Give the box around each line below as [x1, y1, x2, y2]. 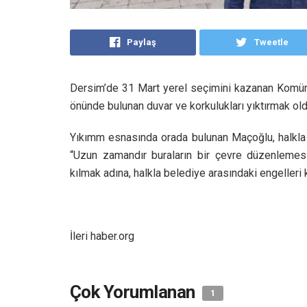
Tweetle [254, 36, 289, 47]
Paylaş [126, 36, 156, 47]
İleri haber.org [70, 229, 134, 243]
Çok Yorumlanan [70, 281, 199, 302]
